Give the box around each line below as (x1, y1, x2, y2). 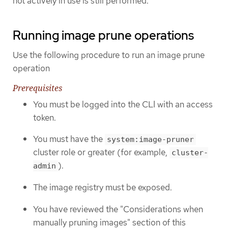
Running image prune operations (13, 27, 194, 43)
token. (33, 111, 56, 123)
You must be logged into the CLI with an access (33, 98, 213, 110)
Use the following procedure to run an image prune (13, 49, 205, 61)
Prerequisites (13, 82, 62, 94)
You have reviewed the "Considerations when (33, 203, 203, 215)
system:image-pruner (107, 135, 194, 145)
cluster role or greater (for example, (33, 147, 169, 158)
